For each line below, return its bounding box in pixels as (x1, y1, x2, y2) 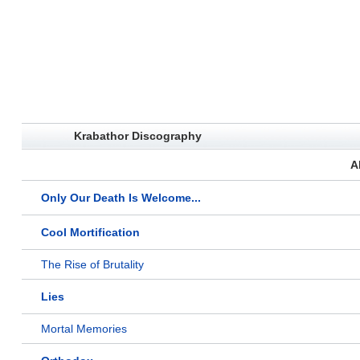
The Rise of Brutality (41, 258, 144, 272)
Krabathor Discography (73, 129, 202, 143)
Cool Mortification (41, 226, 140, 239)
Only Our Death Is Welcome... (41, 191, 201, 205)
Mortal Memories (41, 322, 127, 336)
